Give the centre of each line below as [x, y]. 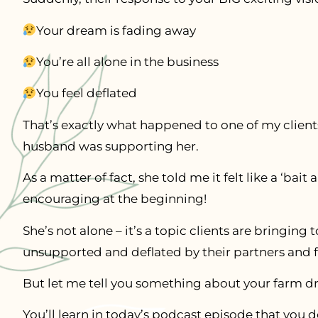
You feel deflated [87, 93]
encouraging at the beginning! [114, 199]
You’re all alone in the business [128, 61]
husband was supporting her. [110, 146]
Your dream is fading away [116, 30]
